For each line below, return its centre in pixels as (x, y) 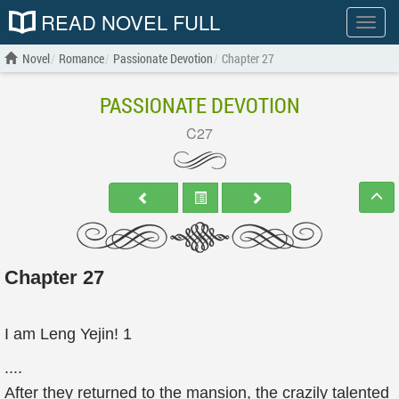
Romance (81, 58)
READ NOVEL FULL (128, 22)
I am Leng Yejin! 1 (68, 334)
